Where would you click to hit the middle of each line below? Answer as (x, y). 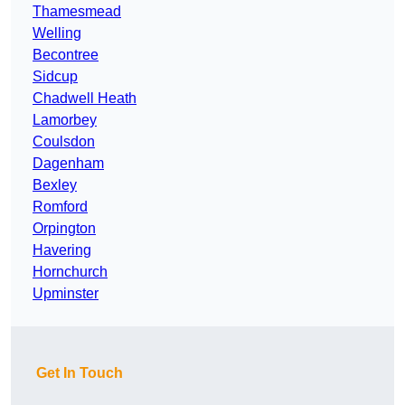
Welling (57, 33)
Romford (60, 207)
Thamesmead (77, 12)
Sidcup (55, 77)
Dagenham (68, 164)
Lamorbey (65, 120)
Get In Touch (80, 373)
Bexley (55, 185)
